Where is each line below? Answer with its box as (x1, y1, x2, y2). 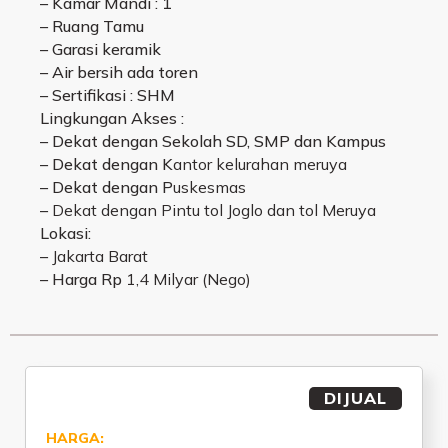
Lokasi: (40, 223, 91, 244)
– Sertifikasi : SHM (40, 85, 175, 106)
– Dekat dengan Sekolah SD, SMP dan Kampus (40, 131, 386, 152)
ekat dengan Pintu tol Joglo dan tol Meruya (64, 200, 376, 221)
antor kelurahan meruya (173, 154, 347, 175)
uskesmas (173, 177, 246, 198)
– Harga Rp (40, 269, 126, 290)
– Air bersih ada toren (40, 62, 198, 83)
